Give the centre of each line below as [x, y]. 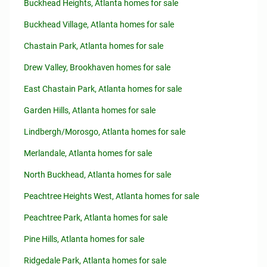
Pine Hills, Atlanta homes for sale [84, 239]
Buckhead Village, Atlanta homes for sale [99, 24]
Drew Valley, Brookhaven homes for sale [97, 67]
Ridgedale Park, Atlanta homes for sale [95, 260]
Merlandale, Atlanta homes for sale [88, 153]
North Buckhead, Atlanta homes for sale [97, 175]
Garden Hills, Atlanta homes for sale [90, 110]
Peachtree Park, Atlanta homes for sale [96, 218]
